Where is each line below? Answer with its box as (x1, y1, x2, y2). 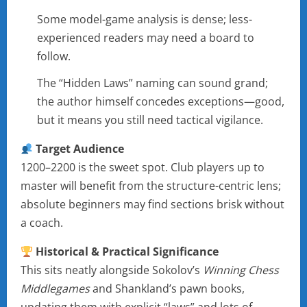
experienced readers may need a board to (37, 30, 254, 46)
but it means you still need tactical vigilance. (37, 112, 263, 128)
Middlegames (21, 281, 90, 297)
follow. (37, 49, 71, 64)
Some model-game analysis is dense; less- (37, 12, 252, 27)
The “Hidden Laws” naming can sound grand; (37, 75, 268, 91)
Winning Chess (203, 262, 279, 278)
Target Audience (36, 141, 125, 157)
